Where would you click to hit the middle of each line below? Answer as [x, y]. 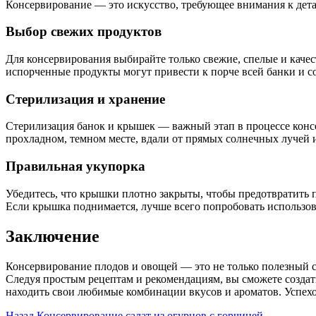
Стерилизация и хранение [85, 99]
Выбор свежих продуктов [84, 32]
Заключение [53, 236]
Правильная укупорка [75, 166]
